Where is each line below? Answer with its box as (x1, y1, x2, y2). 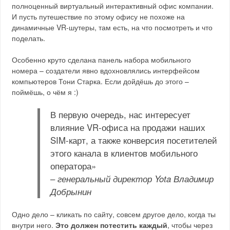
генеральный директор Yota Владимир (57, 172, 214, 185)
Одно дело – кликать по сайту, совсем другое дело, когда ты (12, 209, 216, 219)
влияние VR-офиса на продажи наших (50, 121, 206, 133)
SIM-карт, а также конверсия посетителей (50, 134, 218, 146)
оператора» (50, 160, 97, 172)
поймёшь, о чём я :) (12, 87, 79, 97)
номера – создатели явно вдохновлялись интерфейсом (12, 65, 200, 75)
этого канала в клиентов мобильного (50, 147, 198, 159)
